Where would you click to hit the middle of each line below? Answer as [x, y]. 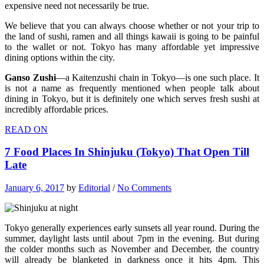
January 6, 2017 [34, 188]
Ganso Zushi [30, 77]
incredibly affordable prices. [57, 109]
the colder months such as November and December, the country [132, 249]
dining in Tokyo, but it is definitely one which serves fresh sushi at [132, 98]
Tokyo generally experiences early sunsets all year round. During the [132, 228]
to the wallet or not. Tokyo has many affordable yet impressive [132, 47]
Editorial [94, 188]
